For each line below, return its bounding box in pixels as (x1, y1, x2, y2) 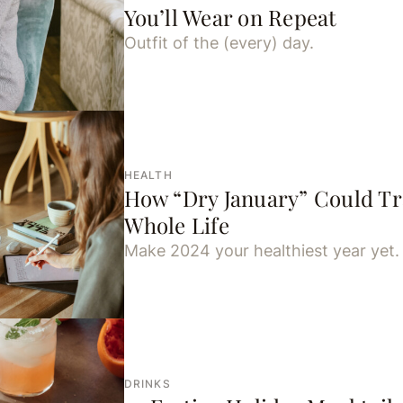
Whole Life (123, 210, 229, 240)
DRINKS (123, 376, 171, 390)
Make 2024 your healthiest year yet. (123, 241, 399, 261)
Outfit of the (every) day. (123, 32, 314, 52)
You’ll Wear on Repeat (123, 2, 337, 31)
